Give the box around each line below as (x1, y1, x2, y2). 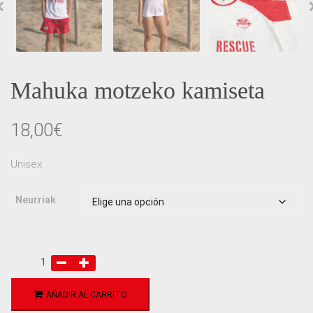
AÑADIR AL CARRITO (46, 290, 127, 300)
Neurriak (15, 194, 56, 206)
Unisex (10, 158, 42, 171)
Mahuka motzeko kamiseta (10, 78, 265, 104)
